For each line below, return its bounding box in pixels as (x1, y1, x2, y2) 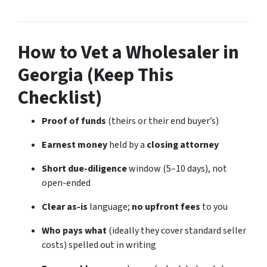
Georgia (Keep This (18, 61, 173, 89)
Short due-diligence (42, 162, 127, 175)
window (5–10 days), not (127, 162, 227, 175)
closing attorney (147, 138, 219, 151)
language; (88, 200, 132, 213)
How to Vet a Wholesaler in (18, 38, 239, 66)
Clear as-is (42, 200, 88, 213)
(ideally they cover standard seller (107, 223, 246, 237)
